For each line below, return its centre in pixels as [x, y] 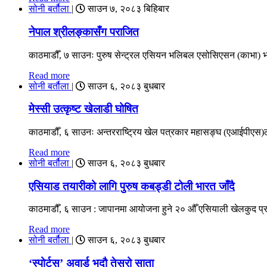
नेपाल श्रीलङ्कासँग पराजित [84, 32]
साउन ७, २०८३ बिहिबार [127, 9]
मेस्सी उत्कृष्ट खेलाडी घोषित [83, 109]
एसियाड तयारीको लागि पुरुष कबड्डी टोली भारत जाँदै [132, 186]
